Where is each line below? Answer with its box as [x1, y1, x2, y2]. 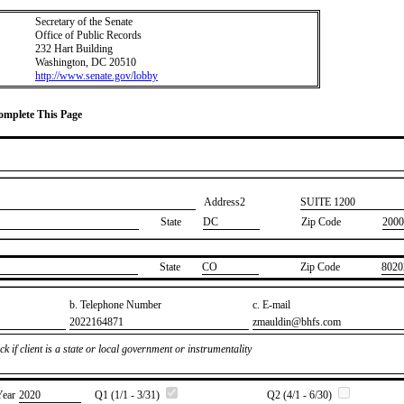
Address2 [204, 196, 245, 209]
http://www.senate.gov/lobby [35, 69, 158, 82]
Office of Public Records [35, 29, 142, 41]
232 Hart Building [35, 42, 113, 55]
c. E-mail [252, 298, 290, 311]
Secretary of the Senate [35, 15, 133, 28]
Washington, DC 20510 [35, 56, 136, 69]
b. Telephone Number [69, 298, 161, 311]
